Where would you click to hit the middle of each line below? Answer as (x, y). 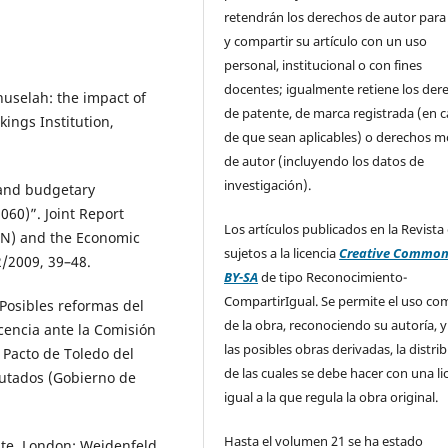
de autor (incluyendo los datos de (324, 160)
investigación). (269, 184)
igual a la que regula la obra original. (331, 396)
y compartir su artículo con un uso (326, 40)
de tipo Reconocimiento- (333, 276)
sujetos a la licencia (282, 252)
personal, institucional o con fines (323, 64)
